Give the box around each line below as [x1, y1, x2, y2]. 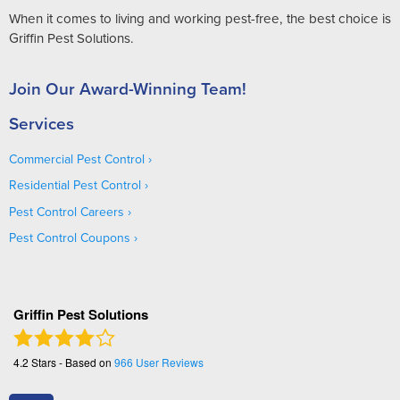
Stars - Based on [29, 354, 114, 370]
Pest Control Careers [9, 202, 124, 221]
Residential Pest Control [9, 176, 141, 195]
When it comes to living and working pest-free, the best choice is [9, 8, 391, 28]
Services [9, 110, 74, 136]
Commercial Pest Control [9, 149, 145, 168]
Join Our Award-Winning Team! [9, 75, 246, 101]
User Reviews [133, 354, 204, 370]
